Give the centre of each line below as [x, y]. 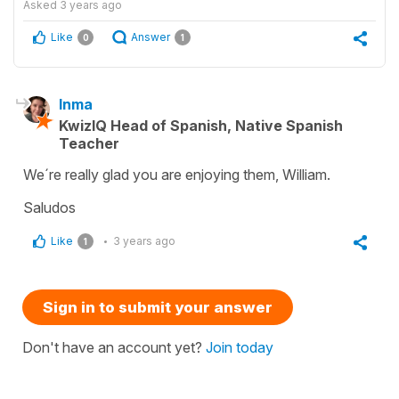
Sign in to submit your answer [158, 308]
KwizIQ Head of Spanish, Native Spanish [201, 126]
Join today [240, 348]
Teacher [89, 144]
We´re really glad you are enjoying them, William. [177, 175]
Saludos [49, 208]
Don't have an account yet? [114, 348]
